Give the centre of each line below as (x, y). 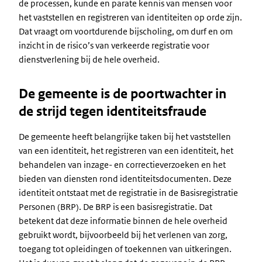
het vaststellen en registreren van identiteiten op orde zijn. (130, 17)
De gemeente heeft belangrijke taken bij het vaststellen (125, 137)
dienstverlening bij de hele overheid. (89, 59)
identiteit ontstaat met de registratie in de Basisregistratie (128, 193)
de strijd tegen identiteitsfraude (113, 111)
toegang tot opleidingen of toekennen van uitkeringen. (125, 249)
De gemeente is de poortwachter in (123, 94)
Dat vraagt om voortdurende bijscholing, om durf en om (126, 31)
